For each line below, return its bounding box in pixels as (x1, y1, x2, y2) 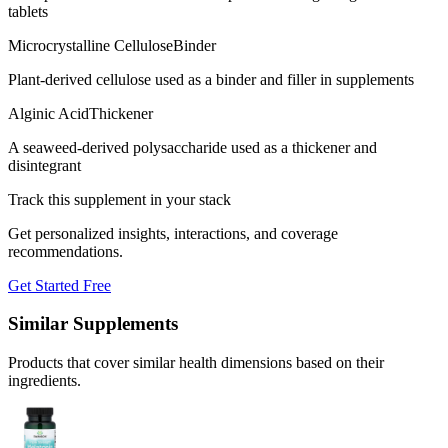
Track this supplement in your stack (8, 190, 231, 208)
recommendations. (8, 242, 123, 260)
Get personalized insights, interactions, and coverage (8, 224, 338, 242)
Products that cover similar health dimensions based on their (8, 354, 384, 372)
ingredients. (8, 372, 81, 390)
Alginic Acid (8, 104, 89, 122)
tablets (8, 2, 48, 20)
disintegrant (8, 156, 81, 174)
